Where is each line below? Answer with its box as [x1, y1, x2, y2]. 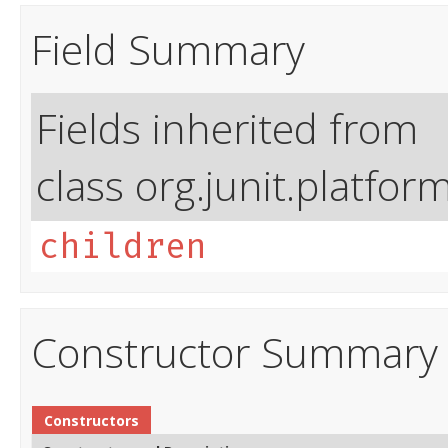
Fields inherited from [36, 100, 418, 157]
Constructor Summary [31, 324, 438, 381]
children [39, 226, 207, 268]
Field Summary [31, 21, 305, 78]
